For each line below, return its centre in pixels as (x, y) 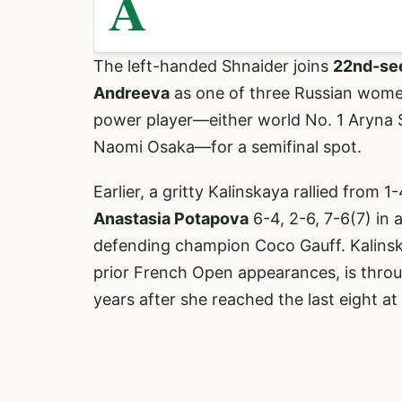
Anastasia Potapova (171, 218)
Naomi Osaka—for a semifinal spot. (227, 146)
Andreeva (131, 92)
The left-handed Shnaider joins (213, 66)
